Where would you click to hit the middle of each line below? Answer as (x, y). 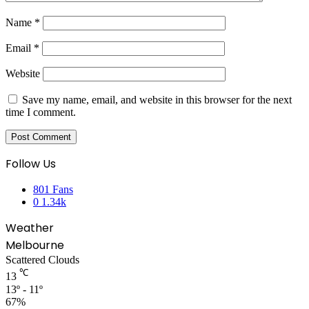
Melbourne (35, 246)
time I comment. (41, 112)
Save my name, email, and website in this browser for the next (157, 100)
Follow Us (31, 164)
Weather (30, 228)
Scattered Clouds (42, 260)
